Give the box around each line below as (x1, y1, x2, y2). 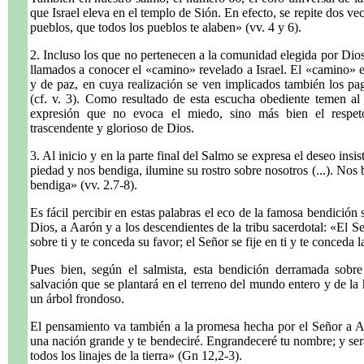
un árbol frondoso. (30, 292, 124, 305)
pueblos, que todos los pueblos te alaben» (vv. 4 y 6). (30, 20, 301, 34)
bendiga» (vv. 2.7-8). (30, 178, 137, 192)
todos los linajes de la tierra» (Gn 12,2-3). (30, 349, 242, 362)
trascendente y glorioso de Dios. (30, 121, 194, 135)
